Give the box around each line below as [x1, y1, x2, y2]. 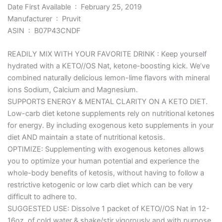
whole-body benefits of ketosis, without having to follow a [7, 168, 204, 178]
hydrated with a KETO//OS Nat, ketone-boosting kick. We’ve [7, 61, 210, 71]
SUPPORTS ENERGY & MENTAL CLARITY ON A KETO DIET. [7, 97, 208, 107]
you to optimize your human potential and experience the [7, 157, 199, 166]
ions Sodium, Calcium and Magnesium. [7, 85, 138, 95]
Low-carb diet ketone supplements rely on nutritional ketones [7, 109, 215, 118]
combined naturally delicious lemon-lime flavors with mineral [7, 73, 210, 83]
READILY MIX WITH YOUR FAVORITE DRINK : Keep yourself [7, 50, 207, 59]
